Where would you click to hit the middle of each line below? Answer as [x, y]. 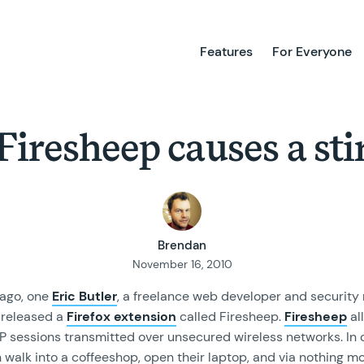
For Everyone [312, 52]
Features [227, 52]
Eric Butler [84, 296]
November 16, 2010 [182, 264]
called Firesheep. [230, 316]
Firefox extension [121, 316]
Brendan [182, 245]
